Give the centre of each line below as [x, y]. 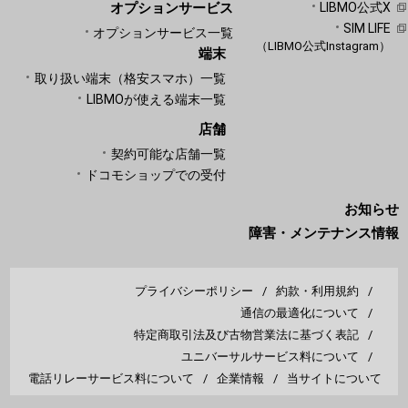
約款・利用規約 [317, 291]
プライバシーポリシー [194, 291]
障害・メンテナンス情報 [324, 233]
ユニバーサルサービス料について [270, 356]
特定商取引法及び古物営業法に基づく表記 [246, 334]
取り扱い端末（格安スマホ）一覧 [130, 79]
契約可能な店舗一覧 [168, 153]
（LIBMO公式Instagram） [324, 46]
